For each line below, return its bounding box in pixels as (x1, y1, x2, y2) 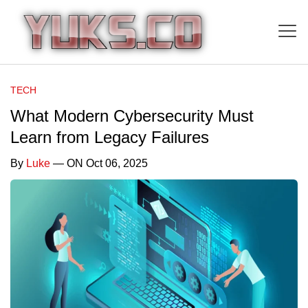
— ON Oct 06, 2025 (50, 157, 148, 169)
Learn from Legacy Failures (10, 127, 209, 146)
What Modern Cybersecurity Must (10, 106, 254, 125)
